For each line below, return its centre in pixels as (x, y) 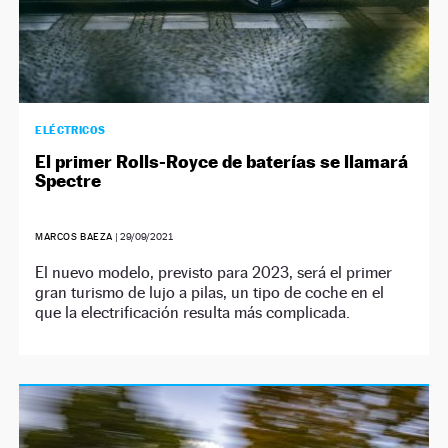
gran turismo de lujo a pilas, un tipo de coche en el (210, 292)
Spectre (68, 180)
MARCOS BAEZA (74, 236)
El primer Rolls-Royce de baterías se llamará (222, 161)
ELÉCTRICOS (70, 129)
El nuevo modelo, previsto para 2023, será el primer (214, 272)
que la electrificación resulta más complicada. (193, 312)
